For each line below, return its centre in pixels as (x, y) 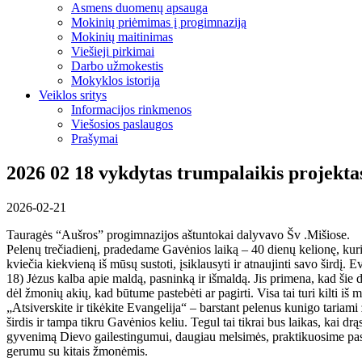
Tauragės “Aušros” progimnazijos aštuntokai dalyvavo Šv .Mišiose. (178, 234)
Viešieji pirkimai (113, 51)
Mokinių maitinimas (122, 36)
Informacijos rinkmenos (131, 109)
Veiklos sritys (73, 95)
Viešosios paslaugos (122, 124)
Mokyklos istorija (116, 80)
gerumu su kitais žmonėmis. (77, 351)
